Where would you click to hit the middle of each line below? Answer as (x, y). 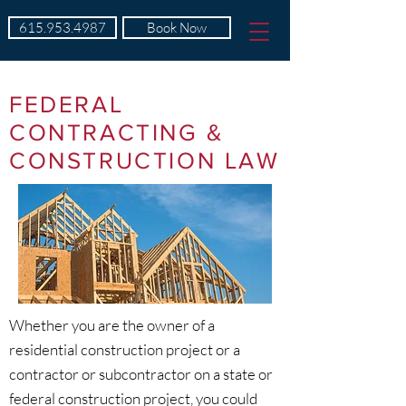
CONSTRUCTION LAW (145, 160)
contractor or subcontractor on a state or (141, 374)
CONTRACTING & (117, 132)
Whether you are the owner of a (112, 325)
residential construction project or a (125, 349)
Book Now (177, 28)
